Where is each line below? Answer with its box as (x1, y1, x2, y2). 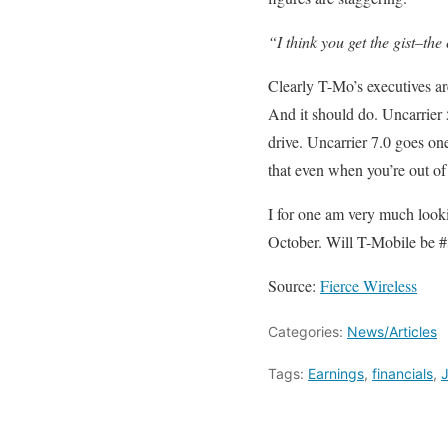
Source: (268, 275, 320, 296)
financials (372, 365, 433, 382)
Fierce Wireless (320, 275, 417, 296)
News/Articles (347, 323, 437, 340)
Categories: (268, 323, 347, 340)
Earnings (308, 365, 364, 382)
